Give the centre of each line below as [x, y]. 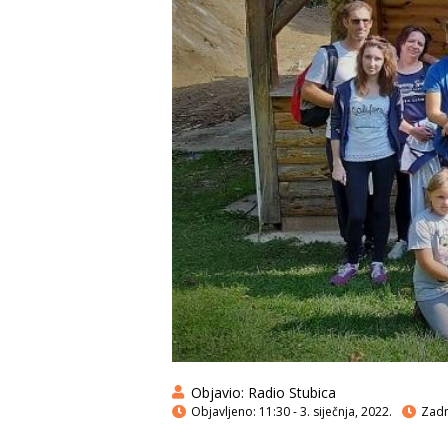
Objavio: [217, 392]
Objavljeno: [223, 411]
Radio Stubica [290, 392]
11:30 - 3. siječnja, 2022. [325, 411]
